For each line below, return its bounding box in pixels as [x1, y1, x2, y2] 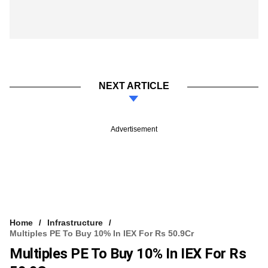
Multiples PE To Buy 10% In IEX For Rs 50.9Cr [10, 228, 194, 238]
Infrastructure [47, 217, 103, 227]
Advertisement [111, 124, 157, 133]
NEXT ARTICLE [99, 80, 169, 91]
